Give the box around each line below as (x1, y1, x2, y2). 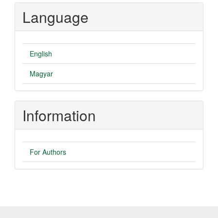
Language (22, 6, 89, 27)
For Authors (30, 147, 66, 157)
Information (22, 105, 96, 126)
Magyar (30, 69, 53, 78)
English (30, 49, 52, 58)
